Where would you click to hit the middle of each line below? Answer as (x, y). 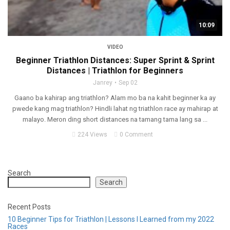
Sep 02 (128, 83)
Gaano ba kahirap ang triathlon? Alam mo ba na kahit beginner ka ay (115, 98)
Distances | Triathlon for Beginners (115, 71)
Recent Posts (29, 207)
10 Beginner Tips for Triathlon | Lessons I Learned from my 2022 (111, 219)
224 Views (92, 135)
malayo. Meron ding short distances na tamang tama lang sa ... (115, 120)
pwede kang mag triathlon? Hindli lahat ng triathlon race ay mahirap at (115, 109)
